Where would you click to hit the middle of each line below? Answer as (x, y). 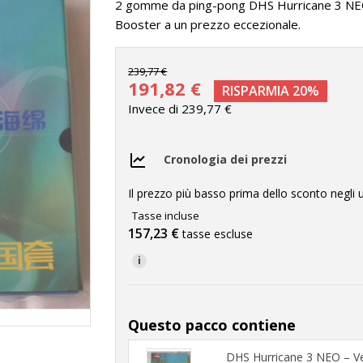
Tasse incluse (166, 216)
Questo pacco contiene (212, 325)
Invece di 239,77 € (180, 109)
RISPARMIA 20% (271, 91)
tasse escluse (218, 234)
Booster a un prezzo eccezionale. (208, 24)
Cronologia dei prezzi (226, 159)
